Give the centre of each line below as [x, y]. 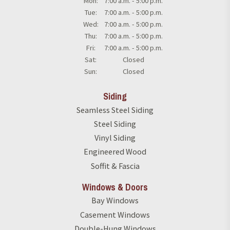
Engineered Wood [115, 152]
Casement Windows [115, 214]
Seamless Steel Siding [115, 110]
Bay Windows [115, 200]
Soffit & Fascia [115, 166]
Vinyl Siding [115, 138]
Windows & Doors [115, 187]
